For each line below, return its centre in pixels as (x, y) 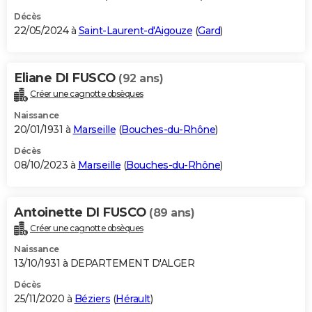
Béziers (92, 299)
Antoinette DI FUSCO (81, 212)
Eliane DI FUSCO (66, 78)
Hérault (133, 299)
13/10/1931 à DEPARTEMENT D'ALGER (104, 264)
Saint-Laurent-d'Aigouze (135, 30)
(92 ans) (141, 78)
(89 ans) (172, 212)
